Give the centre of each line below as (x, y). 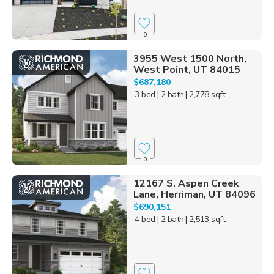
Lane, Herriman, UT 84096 (194, 195)
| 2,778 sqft (206, 94)
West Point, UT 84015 (187, 69)
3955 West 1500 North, (190, 58)
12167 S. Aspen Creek (186, 184)
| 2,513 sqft (206, 220)
